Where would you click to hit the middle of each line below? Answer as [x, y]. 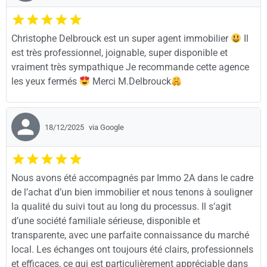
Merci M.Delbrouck [131, 82]
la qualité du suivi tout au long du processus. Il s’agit [121, 207]
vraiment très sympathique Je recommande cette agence [130, 67]
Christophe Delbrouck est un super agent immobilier [121, 39]
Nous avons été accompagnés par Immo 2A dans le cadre [132, 178]
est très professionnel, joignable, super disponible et [119, 53]
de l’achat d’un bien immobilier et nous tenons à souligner [132, 193]
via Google [106, 127]
